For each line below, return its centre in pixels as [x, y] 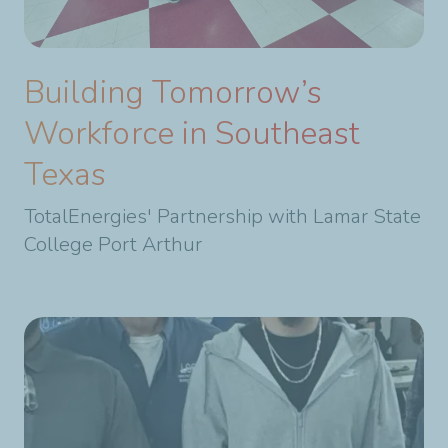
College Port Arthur [113, 244]
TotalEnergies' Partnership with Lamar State [222, 216]
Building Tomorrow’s [173, 92]
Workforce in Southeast [192, 133]
